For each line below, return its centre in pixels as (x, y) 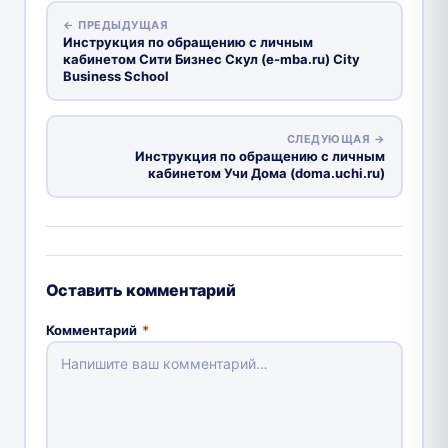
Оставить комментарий (140, 289)
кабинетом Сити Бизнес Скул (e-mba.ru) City (211, 59)
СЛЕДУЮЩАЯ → (335, 139)
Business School (116, 76)
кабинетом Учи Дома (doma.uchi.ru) (266, 173)
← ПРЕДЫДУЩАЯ (115, 25)
